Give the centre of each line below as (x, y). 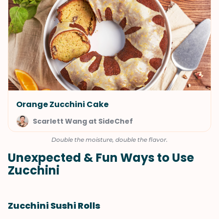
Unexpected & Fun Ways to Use (101, 158)
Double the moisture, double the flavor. (109, 140)
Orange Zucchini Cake (62, 104)
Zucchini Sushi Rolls (54, 206)
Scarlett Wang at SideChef (83, 121)
